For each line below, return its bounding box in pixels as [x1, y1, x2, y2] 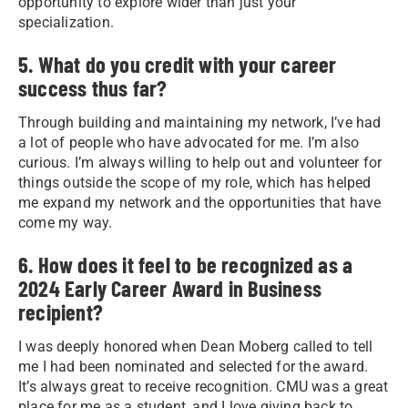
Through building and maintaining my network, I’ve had [18, 113, 382, 131]
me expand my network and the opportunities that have [18, 193, 382, 211]
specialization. [18, 13, 114, 31]
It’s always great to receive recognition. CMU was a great [18, 377, 389, 395]
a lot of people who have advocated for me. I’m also [18, 133, 360, 151]
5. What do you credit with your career [18, 50, 337, 77]
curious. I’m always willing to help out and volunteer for [18, 153, 382, 171]
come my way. [18, 213, 113, 231]
